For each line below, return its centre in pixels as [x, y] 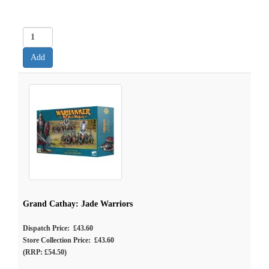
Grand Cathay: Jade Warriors [78, 204]
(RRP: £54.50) [45, 252]
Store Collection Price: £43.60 [68, 240]
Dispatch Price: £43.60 [58, 228]
